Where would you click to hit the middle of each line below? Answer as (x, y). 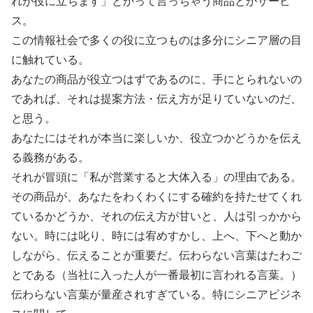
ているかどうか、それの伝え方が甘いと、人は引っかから (156, 217)
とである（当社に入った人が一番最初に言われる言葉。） (156, 275)
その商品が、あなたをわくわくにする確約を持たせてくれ (156, 197)
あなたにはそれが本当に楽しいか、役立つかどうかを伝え (156, 138)
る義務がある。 (50, 158)
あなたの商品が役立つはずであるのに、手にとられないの (156, 80)
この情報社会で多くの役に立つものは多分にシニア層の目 (156, 41)
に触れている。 (50, 60)
